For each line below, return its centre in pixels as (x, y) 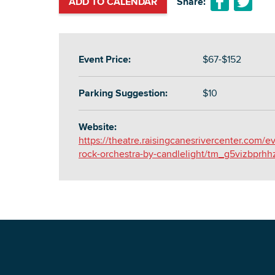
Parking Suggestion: (123, 93)
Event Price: (105, 60)
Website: (98, 127)
